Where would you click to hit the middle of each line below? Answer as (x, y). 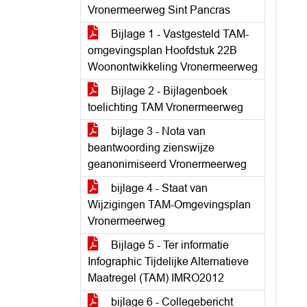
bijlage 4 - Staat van (158, 188)
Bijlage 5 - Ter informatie (169, 245)
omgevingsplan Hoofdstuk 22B (162, 50)
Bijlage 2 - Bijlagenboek (168, 91)
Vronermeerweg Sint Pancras (159, 10)
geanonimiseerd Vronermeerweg (167, 164)
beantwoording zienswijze (151, 148)
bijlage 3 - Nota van (157, 131)
